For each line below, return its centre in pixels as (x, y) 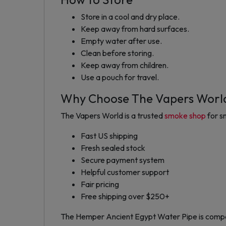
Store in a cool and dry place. (130, 17)
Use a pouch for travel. (120, 77)
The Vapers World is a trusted (112, 116)
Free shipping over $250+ (125, 196)
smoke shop (185, 116)
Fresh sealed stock (113, 148)
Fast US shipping (109, 136)
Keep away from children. (125, 65)
